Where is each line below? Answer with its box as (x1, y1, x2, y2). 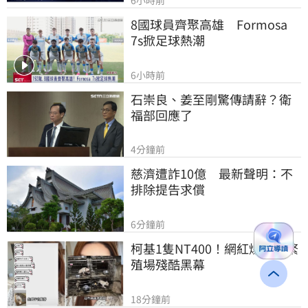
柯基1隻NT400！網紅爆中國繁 (131, 239, 298, 257)
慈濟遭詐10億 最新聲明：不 (131, 164, 293, 183)
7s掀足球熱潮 (131, 30, 205, 49)
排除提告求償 (131, 180, 205, 199)
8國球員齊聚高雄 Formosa (131, 14, 287, 33)
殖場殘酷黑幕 (131, 254, 205, 273)
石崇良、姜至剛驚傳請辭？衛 (131, 89, 291, 108)
